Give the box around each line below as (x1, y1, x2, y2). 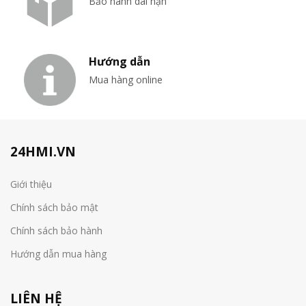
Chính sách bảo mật (10, 200, 98, 214)
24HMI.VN (10, 142, 76, 161)
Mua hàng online (88, 73, 163, 87)
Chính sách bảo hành (10, 223, 102, 237)
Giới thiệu (10, 177, 52, 191)
